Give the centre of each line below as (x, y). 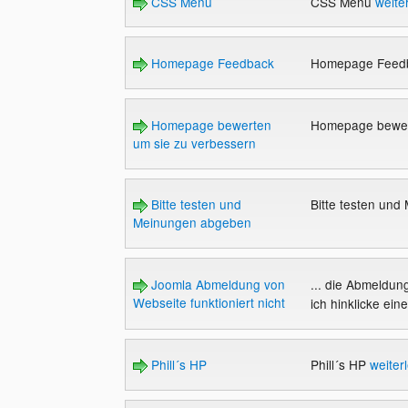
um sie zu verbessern (194, 143)
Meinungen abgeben (192, 223)
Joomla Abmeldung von (216, 284)
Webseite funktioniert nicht (209, 302)
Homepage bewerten (209, 124)
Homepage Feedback (210, 63)
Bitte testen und (194, 204)
